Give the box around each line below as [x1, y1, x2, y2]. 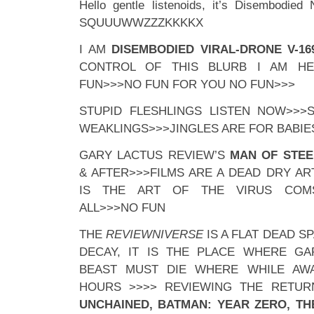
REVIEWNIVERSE [106, 228, 204, 241]
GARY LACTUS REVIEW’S [79, 149, 230, 162]
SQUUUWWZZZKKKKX [79, 16, 203, 29]
